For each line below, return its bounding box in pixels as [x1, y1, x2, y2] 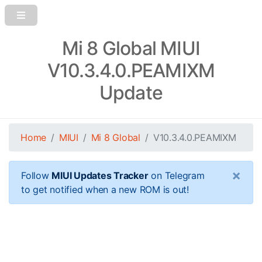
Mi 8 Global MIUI [61, 37, 201, 60]
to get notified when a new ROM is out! [21, 184, 189, 195]
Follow [21, 170, 52, 181]
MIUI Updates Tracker [51, 170, 149, 181]
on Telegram [148, 170, 205, 181]
